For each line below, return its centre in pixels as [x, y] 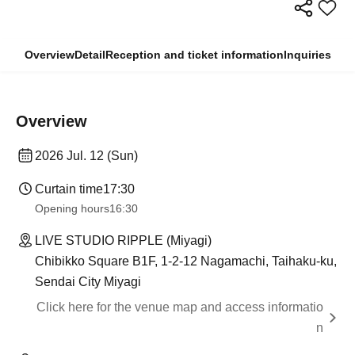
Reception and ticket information [194, 55]
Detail [90, 55]
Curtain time [69, 189]
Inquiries [307, 55]
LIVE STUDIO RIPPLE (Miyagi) [123, 240]
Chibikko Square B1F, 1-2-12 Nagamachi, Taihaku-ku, [186, 261]
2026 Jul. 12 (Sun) [86, 156]
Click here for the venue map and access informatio [180, 307]
